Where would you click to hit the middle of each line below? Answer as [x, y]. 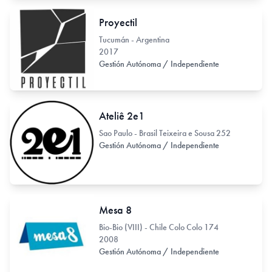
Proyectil [118, 22]
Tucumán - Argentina [134, 39]
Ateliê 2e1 [121, 116]
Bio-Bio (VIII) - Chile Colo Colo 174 [158, 227]
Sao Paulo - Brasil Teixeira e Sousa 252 [165, 133]
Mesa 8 [115, 209]
